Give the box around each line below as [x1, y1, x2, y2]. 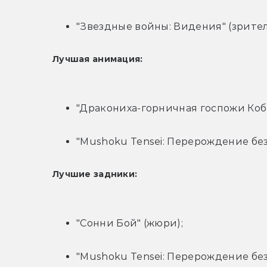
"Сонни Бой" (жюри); [76, 218, 184, 229]
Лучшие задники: [52, 169, 138, 180]
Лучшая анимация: [52, 54, 143, 65]
